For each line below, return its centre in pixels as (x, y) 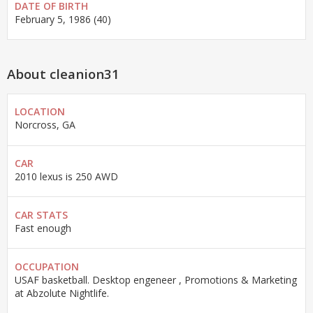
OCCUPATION (47, 266)
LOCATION (40, 112)
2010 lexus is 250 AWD (66, 176)
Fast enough (43, 228)
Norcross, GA (45, 125)
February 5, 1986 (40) (63, 19)
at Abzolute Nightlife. (62, 293)
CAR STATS (41, 214)
